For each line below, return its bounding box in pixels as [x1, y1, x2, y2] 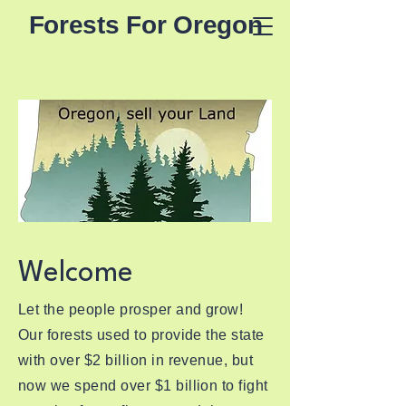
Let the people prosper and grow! [18, 302, 247, 317]
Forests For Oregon [28, 11, 263, 39]
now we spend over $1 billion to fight [18, 378, 268, 393]
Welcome [18, 258, 133, 288]
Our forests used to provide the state [18, 327, 265, 343]
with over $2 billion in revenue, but [18, 353, 254, 368]
